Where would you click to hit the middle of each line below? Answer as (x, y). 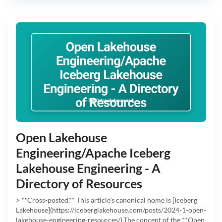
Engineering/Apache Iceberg (93, 153)
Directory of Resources (79, 184)
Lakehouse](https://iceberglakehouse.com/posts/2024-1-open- (111, 210)
